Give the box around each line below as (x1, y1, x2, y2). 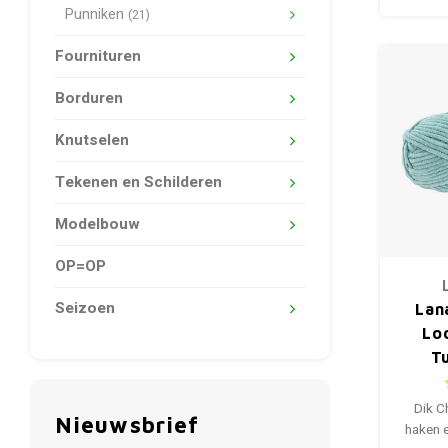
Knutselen (55, 129, 129, 151)
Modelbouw (55, 213, 140, 235)
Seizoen (55, 297, 115, 319)
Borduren (55, 87, 123, 109)
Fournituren (55, 45, 141, 67)
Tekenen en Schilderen (55, 171, 222, 193)
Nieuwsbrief (55, 411, 200, 438)
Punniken (65, 4, 128, 25)
